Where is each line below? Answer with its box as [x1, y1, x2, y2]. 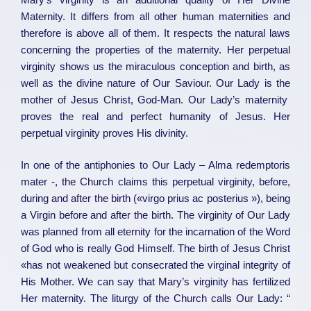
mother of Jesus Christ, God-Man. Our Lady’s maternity [21, 93, 290, 106]
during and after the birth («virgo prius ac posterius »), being [21, 192, 290, 205]
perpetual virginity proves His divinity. [21, 126, 188, 139]
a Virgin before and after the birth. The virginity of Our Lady [21, 209, 290, 221]
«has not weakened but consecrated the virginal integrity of [21, 259, 290, 271]
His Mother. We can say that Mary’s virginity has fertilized [21, 276, 290, 288]
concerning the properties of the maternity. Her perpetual [21, 43, 290, 56]
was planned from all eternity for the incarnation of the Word [21, 226, 290, 238]
